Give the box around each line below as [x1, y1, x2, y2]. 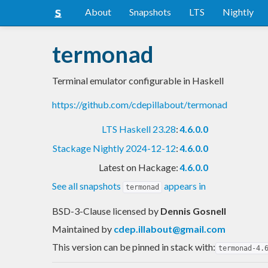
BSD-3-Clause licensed [52, 205, 148, 217]
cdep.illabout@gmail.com [114, 223, 226, 234]
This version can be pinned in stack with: [52, 240, 215, 252]
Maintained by [52, 223, 114, 234]
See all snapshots [52, 179, 123, 191]
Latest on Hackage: [99, 161, 178, 173]
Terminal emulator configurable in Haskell [52, 74, 224, 86]
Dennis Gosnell [160, 205, 226, 217]
